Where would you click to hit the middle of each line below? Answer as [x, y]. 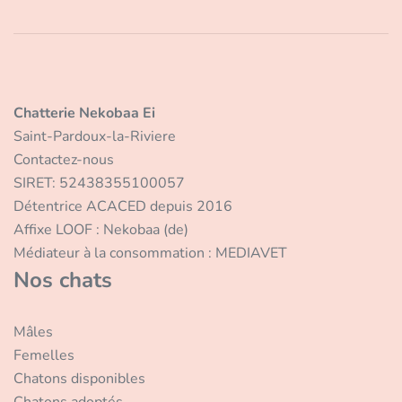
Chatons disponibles [79, 378]
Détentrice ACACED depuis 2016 [123, 206]
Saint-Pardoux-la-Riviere [95, 136]
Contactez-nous [64, 159]
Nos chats [63, 280]
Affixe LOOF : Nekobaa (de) [101, 229]
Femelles [44, 355]
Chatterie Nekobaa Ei [84, 113]
